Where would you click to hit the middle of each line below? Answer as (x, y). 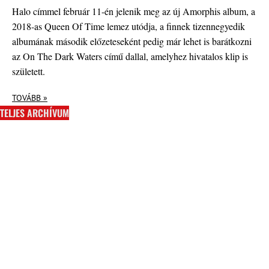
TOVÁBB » (30, 98)
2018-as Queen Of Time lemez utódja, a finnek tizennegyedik (128, 26)
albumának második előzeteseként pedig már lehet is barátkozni (132, 41)
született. (29, 71)
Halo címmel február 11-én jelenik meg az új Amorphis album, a (134, 11)
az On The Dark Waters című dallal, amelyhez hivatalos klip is (130, 56)
